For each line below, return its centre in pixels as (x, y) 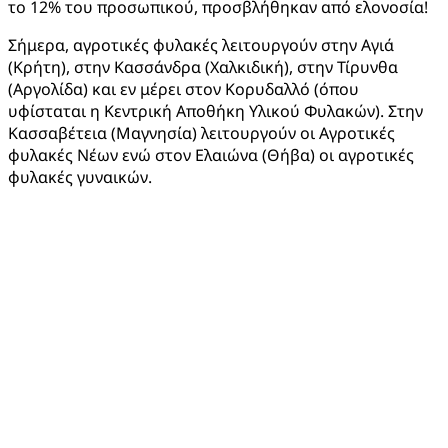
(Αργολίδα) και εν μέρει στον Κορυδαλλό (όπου (183, 89)
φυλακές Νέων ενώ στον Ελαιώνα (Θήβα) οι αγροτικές (211, 155)
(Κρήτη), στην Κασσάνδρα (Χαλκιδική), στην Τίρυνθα (203, 67)
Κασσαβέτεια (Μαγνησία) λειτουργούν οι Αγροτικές (201, 133)
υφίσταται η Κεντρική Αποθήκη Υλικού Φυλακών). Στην (215, 111)
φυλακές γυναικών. (80, 177)
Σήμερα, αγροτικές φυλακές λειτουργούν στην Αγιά (201, 45)
